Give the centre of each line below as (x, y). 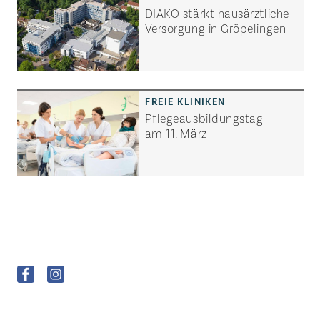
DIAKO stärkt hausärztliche (217, 12)
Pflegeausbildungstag (204, 117)
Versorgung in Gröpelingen (215, 27)
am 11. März (176, 132)
